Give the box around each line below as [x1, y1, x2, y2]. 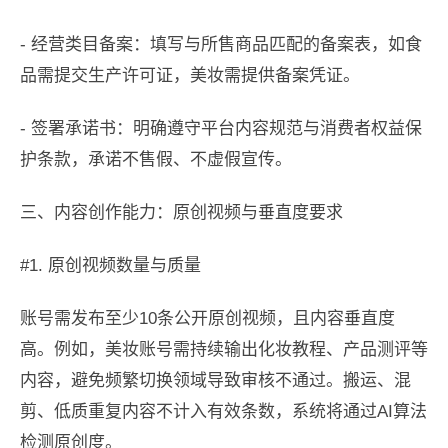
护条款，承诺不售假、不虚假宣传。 [20, 150, 292, 170]
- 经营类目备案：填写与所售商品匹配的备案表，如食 [20, 35, 422, 55]
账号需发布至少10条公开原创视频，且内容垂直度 [20, 309, 395, 329]
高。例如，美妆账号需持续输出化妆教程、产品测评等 [20, 340, 428, 360]
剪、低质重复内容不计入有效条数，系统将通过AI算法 [20, 402, 427, 422]
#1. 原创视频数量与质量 [20, 256, 201, 276]
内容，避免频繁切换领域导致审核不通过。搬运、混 [20, 371, 411, 391]
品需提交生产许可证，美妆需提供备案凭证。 [20, 66, 360, 86]
